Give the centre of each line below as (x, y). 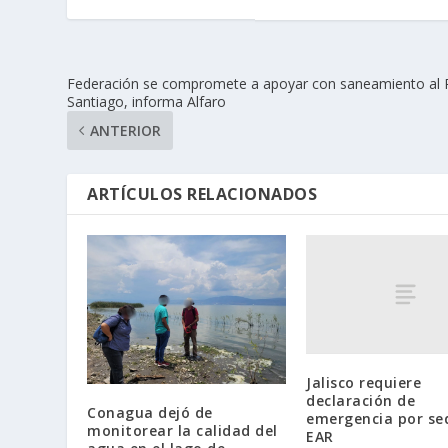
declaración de (360, 400)
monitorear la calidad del (182, 430)
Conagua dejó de (150, 412)
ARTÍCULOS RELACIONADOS (202, 193)
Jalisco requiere (363, 382)
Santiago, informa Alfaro (147, 101)
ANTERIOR (126, 130)
